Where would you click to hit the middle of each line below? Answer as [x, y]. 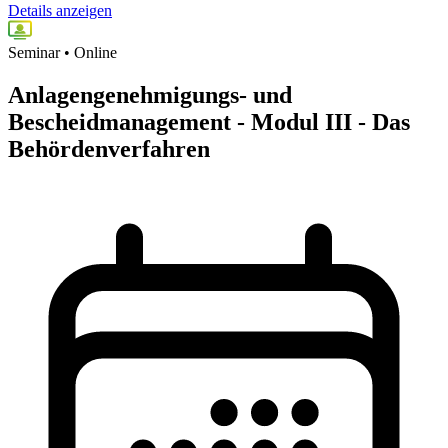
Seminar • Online [62, 53]
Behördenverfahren [109, 149]
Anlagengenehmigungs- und [150, 95]
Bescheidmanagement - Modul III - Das [209, 122]
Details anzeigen [60, 11]
